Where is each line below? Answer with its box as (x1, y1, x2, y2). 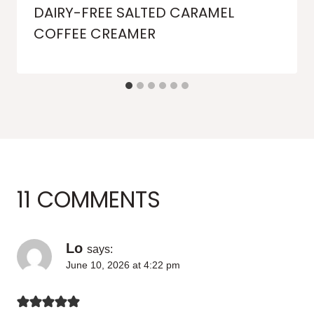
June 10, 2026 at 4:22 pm (66, 259, 180, 271)
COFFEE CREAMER (34, 24, 156, 44)
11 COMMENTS (17, 184, 161, 216)
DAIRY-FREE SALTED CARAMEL (34, 3, 234, 23)
